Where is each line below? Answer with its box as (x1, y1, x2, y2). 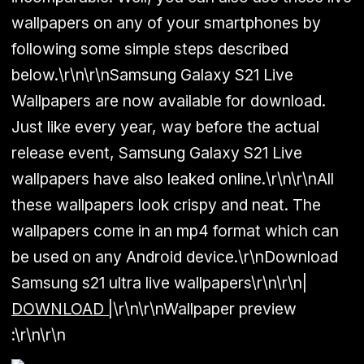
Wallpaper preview (163, 299, 297, 318)
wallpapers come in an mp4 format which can (11, 221, 339, 240)
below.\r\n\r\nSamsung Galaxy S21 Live (11, 65, 293, 84)
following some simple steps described (11, 39, 288, 58)
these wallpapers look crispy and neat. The (11, 195, 321, 214)
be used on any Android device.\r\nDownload (11, 247, 338, 266)
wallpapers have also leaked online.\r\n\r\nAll (11, 169, 334, 188)
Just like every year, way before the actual (11, 117, 319, 136)
